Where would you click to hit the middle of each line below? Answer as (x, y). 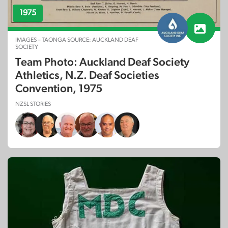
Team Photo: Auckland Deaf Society (102, 62)
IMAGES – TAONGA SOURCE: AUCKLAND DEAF (77, 40)
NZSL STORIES (33, 104)
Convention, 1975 (59, 89)
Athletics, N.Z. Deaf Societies (87, 76)
